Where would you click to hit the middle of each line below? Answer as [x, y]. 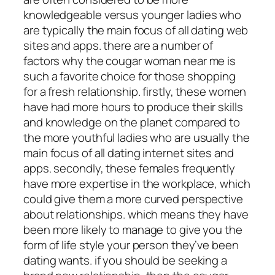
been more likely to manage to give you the [133, 230]
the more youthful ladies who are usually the [137, 138]
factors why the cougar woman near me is [130, 61]
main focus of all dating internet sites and [129, 153]
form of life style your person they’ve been [131, 245]
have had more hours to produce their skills [133, 107]
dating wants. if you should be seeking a [125, 261]
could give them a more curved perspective [133, 199]
